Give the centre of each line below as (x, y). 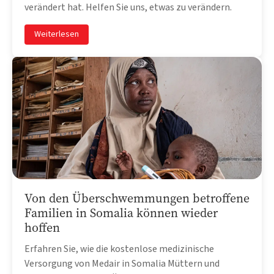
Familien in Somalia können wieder (121, 213)
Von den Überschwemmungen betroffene (137, 198)
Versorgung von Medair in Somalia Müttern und (122, 263)
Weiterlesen (57, 34)
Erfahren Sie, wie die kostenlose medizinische (119, 249)
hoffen (42, 228)
